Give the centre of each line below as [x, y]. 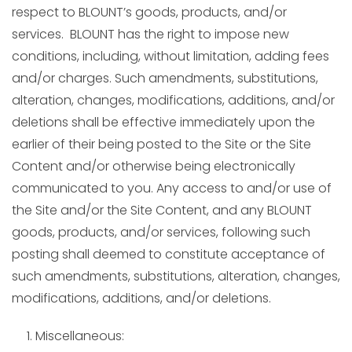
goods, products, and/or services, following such [161, 232]
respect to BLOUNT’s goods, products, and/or [149, 12]
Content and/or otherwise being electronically [154, 166]
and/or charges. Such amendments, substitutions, [165, 78]
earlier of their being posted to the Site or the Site [161, 144]
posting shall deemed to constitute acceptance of [169, 254]
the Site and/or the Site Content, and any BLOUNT [162, 210]
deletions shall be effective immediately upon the [163, 122]
